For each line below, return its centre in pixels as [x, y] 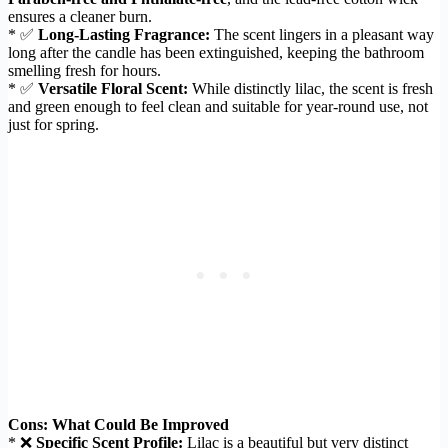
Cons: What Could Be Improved [118, 424]
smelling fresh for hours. [84, 70]
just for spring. [53, 124]
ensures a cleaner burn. [80, 16]
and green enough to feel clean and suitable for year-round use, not [218, 106]
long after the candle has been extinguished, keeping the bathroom [216, 52]
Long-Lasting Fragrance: [124, 34]
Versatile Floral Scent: [113, 88]
